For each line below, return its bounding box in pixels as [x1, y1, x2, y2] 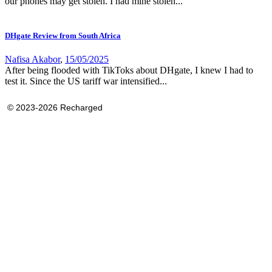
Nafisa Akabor [5, 54, 60, 65]
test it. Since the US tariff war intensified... [5, 76, 167, 87]
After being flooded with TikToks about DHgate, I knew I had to [5, 65, 253, 76]
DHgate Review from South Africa [5, 30, 121, 40]
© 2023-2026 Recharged [5, 103, 103, 113]
